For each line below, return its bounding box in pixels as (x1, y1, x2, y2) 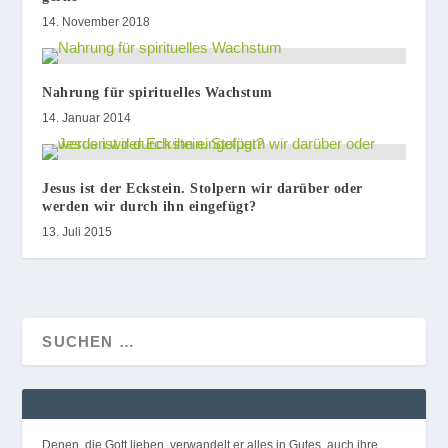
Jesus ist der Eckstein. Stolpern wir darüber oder (42, 180, 363, 196)
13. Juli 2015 (42, 224, 113, 239)
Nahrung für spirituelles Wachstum (42, 84, 273, 100)
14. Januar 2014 (42, 110, 132, 125)
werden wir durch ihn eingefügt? (42, 198, 257, 214)
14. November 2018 (42, 14, 151, 29)
